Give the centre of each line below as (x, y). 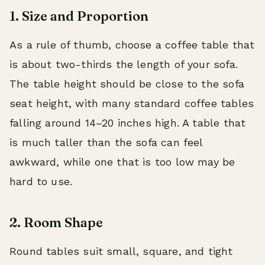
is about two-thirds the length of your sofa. (124, 64)
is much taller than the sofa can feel (106, 142)
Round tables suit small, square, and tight (121, 251)
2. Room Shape (56, 222)
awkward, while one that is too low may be (122, 162)
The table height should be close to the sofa (127, 84)
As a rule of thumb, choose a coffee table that (132, 45)
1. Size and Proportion (79, 16)
